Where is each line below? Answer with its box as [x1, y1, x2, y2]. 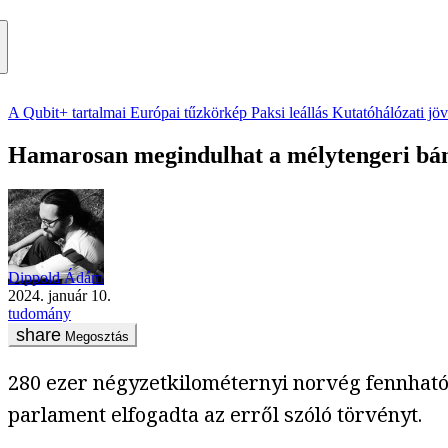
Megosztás [65, 328, 129, 344]
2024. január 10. [16, 286, 111, 304]
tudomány [8, 304, 71, 322]
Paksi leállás [251, 104, 328, 122]
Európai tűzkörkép [130, 104, 247, 122]
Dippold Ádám [8, 268, 103, 286]
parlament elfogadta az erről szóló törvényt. [8, 400, 422, 428]
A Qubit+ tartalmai [8, 104, 126, 122]
